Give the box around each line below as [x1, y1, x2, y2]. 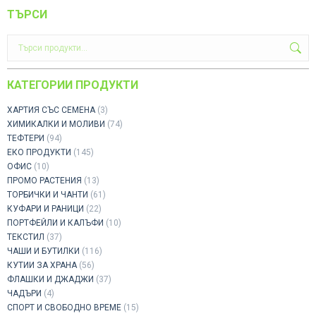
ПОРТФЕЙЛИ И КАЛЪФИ [7, 218, 104, 228]
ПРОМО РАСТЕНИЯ [7, 176, 82, 186]
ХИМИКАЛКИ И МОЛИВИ [7, 119, 105, 129]
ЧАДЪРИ [7, 288, 42, 298]
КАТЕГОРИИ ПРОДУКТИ [7, 78, 138, 92]
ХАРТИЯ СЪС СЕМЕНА [7, 105, 95, 115]
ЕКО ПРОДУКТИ [7, 147, 71, 157]
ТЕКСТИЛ [7, 232, 44, 242]
